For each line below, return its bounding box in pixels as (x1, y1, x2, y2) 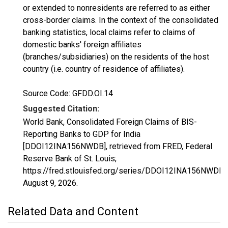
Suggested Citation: (23, 104, 99, 113)
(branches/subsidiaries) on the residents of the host (23, 52, 209, 62)
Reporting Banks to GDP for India (23, 129, 140, 139)
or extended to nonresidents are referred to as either (23, 3, 210, 13)
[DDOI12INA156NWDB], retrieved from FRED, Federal (23, 141, 212, 151)
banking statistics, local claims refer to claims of (23, 27, 195, 37)
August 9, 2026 (23, 178, 76, 188)
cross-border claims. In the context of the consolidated (23, 15, 218, 25)
